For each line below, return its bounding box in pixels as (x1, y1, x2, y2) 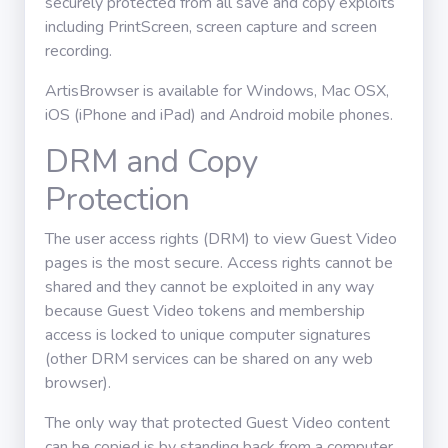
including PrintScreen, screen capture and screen (45, 16, 377, 38)
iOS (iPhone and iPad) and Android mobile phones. (45, 104, 393, 126)
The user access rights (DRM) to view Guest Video (45, 228, 397, 250)
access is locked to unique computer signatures (45, 324, 371, 346)
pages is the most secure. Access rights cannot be (45, 252, 393, 274)
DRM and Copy (45, 140, 258, 183)
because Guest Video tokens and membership (45, 300, 365, 322)
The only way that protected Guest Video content (45, 412, 390, 434)
